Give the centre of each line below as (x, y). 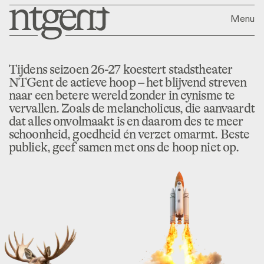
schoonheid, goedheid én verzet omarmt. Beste (129, 134)
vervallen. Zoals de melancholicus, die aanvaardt (132, 108)
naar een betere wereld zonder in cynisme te (122, 95)
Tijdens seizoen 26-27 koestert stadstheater (121, 69)
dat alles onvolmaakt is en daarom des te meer (126, 121)
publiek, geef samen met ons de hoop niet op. (124, 147)
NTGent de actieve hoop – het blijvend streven (128, 82)
